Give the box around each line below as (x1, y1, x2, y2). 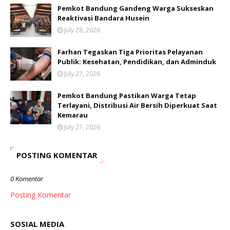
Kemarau (57, 110, 88, 120)
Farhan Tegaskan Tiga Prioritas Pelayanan (57, 47, 203, 56)
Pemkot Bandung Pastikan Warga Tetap (57, 90, 196, 100)
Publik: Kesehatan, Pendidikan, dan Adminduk (57, 56, 216, 66)
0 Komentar (10, 174, 43, 183)
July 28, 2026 (64, 25, 100, 34)
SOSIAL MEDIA (10, 218, 64, 229)
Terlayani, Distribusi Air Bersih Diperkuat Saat (57, 100, 217, 110)
